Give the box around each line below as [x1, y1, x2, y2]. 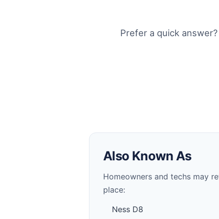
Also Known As [103, 148, 192, 164]
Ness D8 [112, 204, 143, 215]
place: [103, 185, 125, 195]
